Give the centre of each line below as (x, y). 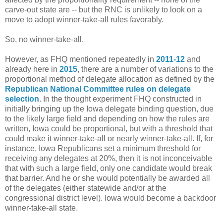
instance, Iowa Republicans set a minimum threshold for (103, 149)
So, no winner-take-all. (44, 40)
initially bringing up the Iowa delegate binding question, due (109, 109)
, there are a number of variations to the (145, 69)
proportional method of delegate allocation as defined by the (110, 79)
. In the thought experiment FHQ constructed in (120, 99)
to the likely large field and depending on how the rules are (107, 119)
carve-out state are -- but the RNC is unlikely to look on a (104, 10)
